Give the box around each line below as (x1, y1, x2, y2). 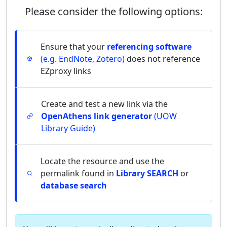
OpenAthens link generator (41, 110, 153, 122)
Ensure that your (40, 41, 107, 52)
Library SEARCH (116, 168, 179, 179)
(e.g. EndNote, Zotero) (40, 53, 125, 64)
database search (41, 180, 107, 191)
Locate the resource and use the (41, 156, 165, 167)
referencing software (106, 41, 192, 52)
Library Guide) (41, 123, 96, 134)
